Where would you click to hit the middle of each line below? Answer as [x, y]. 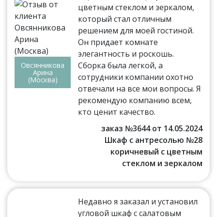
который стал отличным [125, 19]
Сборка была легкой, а [121, 65]
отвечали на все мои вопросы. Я [140, 88]
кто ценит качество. [117, 112]
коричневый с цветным [156, 151]
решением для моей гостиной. [136, 30]
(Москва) [43, 79]
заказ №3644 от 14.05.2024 [152, 128]
